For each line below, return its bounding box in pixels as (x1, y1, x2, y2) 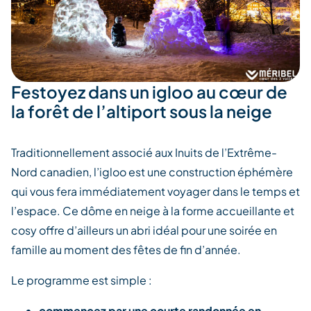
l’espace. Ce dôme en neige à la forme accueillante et (11, 203, 294, 218)
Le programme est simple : (11, 272, 154, 287)
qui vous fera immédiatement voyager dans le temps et (11, 183, 300, 199)
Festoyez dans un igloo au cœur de (11, 81, 287, 102)
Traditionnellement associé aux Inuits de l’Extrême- (11, 144, 277, 160)
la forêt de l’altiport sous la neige (11, 100, 272, 121)
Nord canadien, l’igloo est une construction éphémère (11, 164, 293, 179)
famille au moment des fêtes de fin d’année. (11, 242, 243, 257)
